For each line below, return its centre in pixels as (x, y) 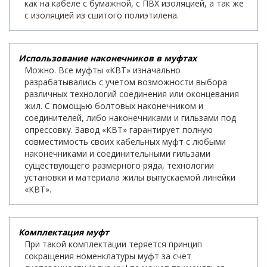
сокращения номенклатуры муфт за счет (108, 256)
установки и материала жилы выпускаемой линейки (130, 177)
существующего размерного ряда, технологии (119, 165)
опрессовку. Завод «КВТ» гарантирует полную (119, 129)
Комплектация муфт (64, 232)
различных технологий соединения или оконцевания (132, 94)
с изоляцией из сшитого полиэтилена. (102, 15)
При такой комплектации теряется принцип (113, 244)
